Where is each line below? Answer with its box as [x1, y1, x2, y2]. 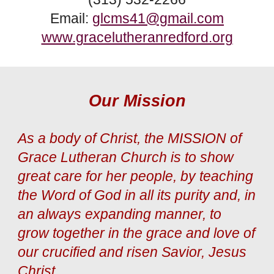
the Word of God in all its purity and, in [18, 187, 256, 203]
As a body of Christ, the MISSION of [18, 130, 242, 146]
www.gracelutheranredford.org [41, 29, 233, 45]
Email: [50, 10, 92, 26]
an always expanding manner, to [18, 206, 222, 222]
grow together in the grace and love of [18, 225, 256, 241]
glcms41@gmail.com [92, 10, 224, 26]
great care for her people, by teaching [18, 168, 254, 184]
